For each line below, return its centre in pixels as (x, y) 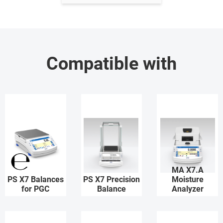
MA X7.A (187, 170)
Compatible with (111, 64)
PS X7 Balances (35, 179)
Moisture (187, 179)
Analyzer (187, 189)
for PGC (36, 189)
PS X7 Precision (111, 179)
